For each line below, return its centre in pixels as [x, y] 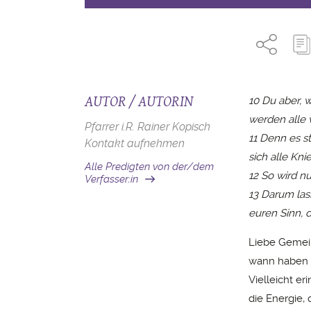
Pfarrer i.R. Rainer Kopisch [148, 127]
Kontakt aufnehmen [135, 143]
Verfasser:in [111, 179]
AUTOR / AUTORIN [139, 101]
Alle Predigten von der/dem [149, 167]
